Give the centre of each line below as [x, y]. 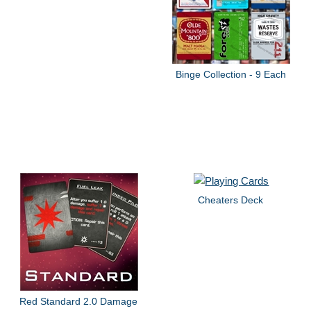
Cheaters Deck [231, 200]
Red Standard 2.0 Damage [79, 301]
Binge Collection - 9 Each [230, 74]
